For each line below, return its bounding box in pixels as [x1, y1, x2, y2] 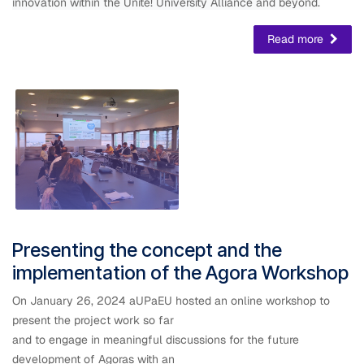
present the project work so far [12, 312, 174, 327]
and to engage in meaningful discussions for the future [12, 331, 299, 347]
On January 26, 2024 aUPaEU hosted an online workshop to [12, 292, 330, 308]
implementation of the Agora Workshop [12, 260, 349, 284]
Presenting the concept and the [12, 237, 282, 262]
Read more [267, 32, 327, 47]
